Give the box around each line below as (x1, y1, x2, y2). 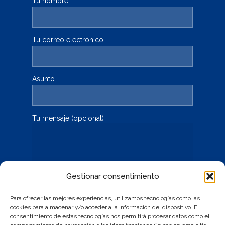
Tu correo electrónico (32, 36, 103, 44)
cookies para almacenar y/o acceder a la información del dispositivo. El (10, 204, 199, 211)
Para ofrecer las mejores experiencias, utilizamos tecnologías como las (10, 195, 200, 202)
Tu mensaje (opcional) (32, 114, 104, 123)
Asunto (32, 75, 55, 83)
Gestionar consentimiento (66, 172, 159, 181)
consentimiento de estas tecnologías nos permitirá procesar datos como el (10, 213, 209, 220)
